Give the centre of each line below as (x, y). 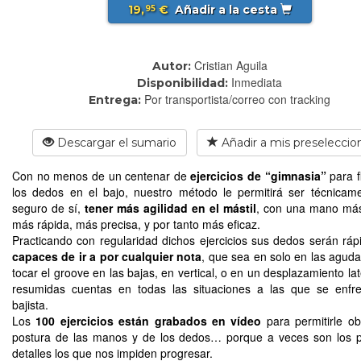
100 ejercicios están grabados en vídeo (149, 320)
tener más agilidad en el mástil (170, 207)
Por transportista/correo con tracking (237, 99)
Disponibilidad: (183, 83)
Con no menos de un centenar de (102, 175)
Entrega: (115, 100)
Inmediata (257, 82)
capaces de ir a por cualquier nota (107, 256)
